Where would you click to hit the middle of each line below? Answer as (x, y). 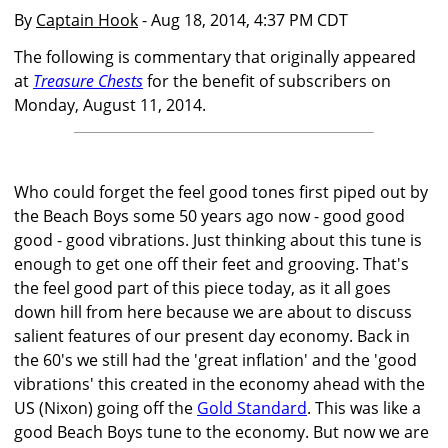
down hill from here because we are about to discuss (213, 312)
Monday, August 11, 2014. (110, 105)
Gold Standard (252, 408)
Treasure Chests (88, 81)
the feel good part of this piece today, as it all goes (202, 288)
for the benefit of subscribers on (267, 81)
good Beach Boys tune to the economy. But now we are (221, 432)
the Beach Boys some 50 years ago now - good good (209, 216)
